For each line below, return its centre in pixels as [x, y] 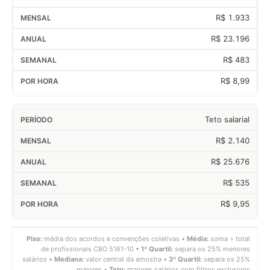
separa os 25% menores [212, 249]
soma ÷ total [229, 238]
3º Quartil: [185, 259]
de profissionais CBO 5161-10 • [91, 249]
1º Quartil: [157, 249]
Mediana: [69, 259]
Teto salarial [227, 119]
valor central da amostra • [126, 259]
